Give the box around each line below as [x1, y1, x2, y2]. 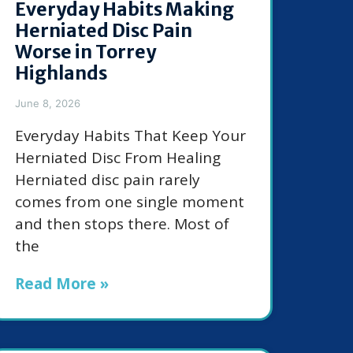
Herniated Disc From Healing [15, 147, 221, 169]
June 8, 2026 [15, 97, 80, 110]
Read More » [15, 273, 109, 295]
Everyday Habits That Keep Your [15, 125, 246, 147]
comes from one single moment [15, 191, 244, 213]
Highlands [15, 61, 107, 85]
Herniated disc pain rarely [15, 169, 200, 191]
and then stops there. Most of [15, 214, 229, 235]
